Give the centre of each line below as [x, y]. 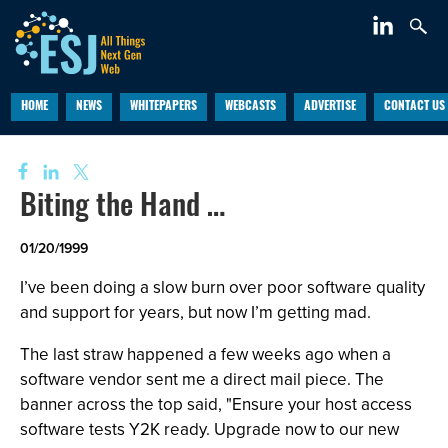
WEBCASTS [250, 107]
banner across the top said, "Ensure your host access [216, 404]
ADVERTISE [329, 107]
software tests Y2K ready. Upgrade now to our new [209, 429]
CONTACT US [414, 107]
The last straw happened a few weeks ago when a [205, 354]
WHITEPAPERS [163, 107]
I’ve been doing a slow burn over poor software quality [222, 287]
